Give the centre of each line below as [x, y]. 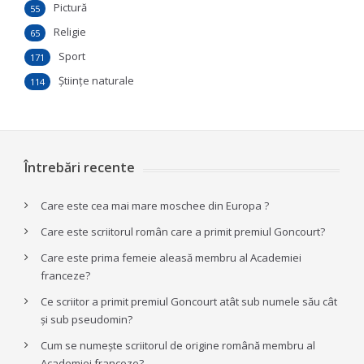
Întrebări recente [80, 167]
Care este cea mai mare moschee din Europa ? [155, 206]
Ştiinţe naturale [96, 80]
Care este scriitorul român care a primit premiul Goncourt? [183, 232]
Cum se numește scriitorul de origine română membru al [178, 345]
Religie [70, 32]
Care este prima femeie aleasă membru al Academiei [171, 258]
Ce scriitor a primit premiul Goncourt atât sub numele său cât [189, 301]
